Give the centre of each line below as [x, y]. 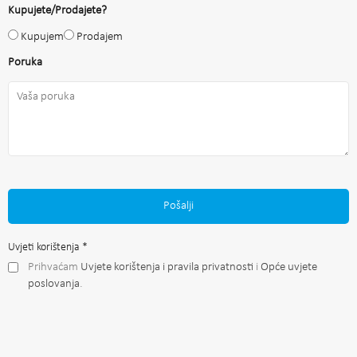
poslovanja [54, 284]
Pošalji [178, 206]
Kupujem [42, 37]
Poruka [25, 62]
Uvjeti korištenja [45, 247]
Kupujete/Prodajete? [57, 10]
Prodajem [100, 37]
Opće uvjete [289, 267]
